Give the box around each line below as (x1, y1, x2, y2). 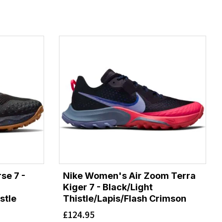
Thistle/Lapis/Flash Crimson (62, 193, 186, 204)
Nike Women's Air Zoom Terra (62, 170, 196, 181)
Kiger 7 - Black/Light (62, 181, 153, 192)
